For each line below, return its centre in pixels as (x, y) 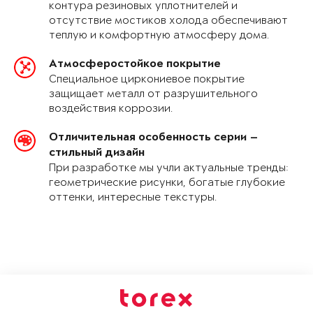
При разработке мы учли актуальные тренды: (169, 168)
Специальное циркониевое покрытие (147, 80)
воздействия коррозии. (111, 109)
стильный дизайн (97, 154)
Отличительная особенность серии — (154, 138)
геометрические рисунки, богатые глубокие (167, 183)
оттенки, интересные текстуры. (133, 198)
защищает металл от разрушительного (153, 94)
